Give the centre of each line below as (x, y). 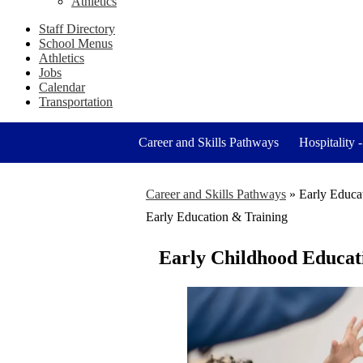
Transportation (76, 102)
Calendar (62, 87)
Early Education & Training (217, 216)
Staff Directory (77, 29)
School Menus (76, 43)
